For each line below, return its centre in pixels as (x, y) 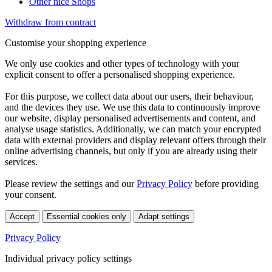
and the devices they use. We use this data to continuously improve (132, 107)
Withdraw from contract (50, 22)
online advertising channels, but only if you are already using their (131, 151)
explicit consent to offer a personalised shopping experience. (120, 75)
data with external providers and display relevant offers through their (135, 140)
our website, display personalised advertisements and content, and (130, 118)
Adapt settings (164, 217)
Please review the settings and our (71, 184)
